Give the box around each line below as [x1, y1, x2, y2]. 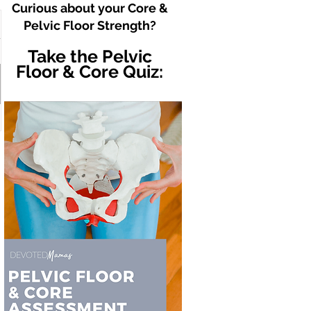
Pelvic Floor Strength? [23, 18, 156, 33]
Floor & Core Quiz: [16, 61, 163, 82]
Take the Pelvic [27, 46, 152, 67]
